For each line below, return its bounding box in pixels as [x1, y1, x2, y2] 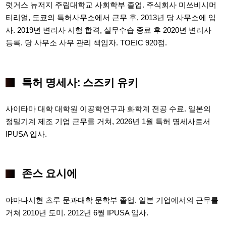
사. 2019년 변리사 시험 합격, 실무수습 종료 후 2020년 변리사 [6, 26, 212, 34]
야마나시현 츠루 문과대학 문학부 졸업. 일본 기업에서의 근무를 [6, 195, 219, 204]
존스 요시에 [21, 166, 77, 181]
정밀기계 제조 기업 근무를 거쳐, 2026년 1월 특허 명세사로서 [6, 117, 211, 126]
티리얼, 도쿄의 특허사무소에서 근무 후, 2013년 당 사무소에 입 [6, 13, 216, 22]
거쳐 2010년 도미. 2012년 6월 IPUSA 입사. [6, 208, 149, 217]
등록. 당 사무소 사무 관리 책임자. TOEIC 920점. [6, 38, 167, 47]
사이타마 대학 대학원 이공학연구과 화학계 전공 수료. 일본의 [6, 104, 211, 113]
